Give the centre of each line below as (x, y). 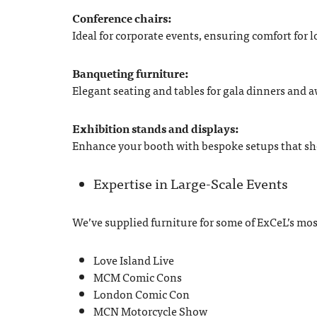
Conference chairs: (122, 18)
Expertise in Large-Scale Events (191, 183)
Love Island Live (134, 260)
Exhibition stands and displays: (155, 128)
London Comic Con (142, 294)
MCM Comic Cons (138, 277)
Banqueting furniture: (130, 73)
